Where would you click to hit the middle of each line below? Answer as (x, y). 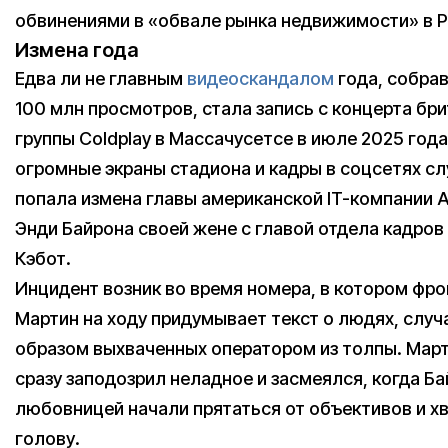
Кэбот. (43, 259)
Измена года (77, 50)
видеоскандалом (260, 79)
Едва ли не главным (101, 79)
